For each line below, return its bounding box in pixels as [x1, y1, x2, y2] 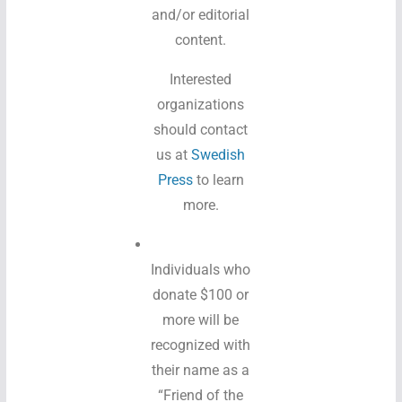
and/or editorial [152, 6, 250, 23]
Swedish [191, 146, 246, 163]
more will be [162, 311, 240, 328]
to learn [196, 171, 244, 188]
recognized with [151, 336, 251, 354]
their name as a [152, 362, 250, 379]
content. [175, 31, 227, 48]
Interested [170, 71, 232, 88]
